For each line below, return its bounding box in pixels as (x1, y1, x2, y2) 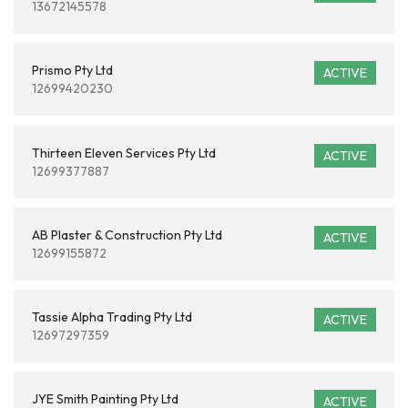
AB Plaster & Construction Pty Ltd (32, 227, 222, 243)
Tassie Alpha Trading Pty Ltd (32, 309, 192, 325)
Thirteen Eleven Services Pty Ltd (32, 145, 216, 161)
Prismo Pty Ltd (32, 62, 113, 78)
